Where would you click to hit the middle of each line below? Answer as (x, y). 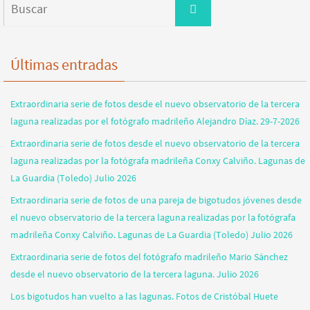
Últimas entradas (64, 65)
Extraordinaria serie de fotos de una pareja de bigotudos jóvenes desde (156, 200)
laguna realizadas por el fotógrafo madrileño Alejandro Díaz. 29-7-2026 (155, 121)
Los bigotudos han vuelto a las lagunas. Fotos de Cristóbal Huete (144, 297)
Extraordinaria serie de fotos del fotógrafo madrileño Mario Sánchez (149, 257)
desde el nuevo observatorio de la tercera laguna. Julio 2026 (135, 274)
